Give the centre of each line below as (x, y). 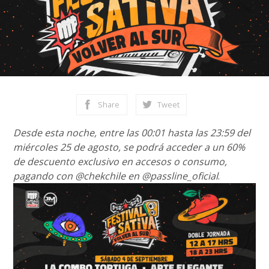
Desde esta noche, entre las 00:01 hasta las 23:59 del (132, 133)
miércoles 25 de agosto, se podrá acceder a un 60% (129, 147)
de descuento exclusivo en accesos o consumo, (120, 162)
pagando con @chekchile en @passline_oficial (116, 176)
